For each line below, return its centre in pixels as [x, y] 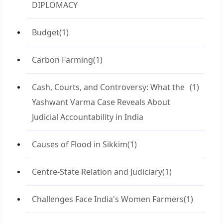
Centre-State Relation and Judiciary [97, 172]
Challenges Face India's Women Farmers [108, 199]
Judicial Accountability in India [88, 117]
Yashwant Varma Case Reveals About [101, 102]
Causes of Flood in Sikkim [80, 144]
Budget [46, 32]
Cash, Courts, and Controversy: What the [108, 87]
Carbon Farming [62, 60]
